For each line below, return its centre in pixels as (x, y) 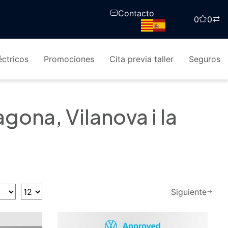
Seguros (205, 59)
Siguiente (189, 192)
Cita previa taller (141, 59)
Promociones (69, 59)
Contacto (136, 13)
